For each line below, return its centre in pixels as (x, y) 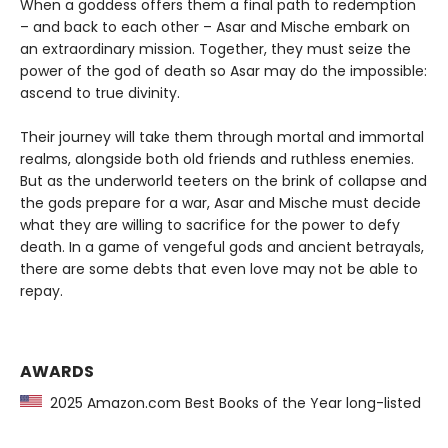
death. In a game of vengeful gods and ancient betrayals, (222, 246)
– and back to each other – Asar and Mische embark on (215, 26)
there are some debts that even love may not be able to (219, 268)
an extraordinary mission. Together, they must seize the (215, 48)
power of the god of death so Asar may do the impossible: (223, 70)
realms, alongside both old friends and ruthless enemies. (217, 158)
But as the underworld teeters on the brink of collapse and (223, 180)
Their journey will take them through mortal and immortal (222, 136)
